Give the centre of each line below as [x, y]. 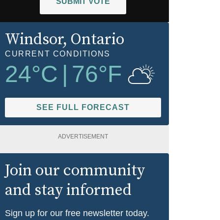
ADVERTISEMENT [83, 136]
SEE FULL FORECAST [83, 107]
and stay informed [68, 190]
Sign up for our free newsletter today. [77, 213]
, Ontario [94, 40]
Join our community [75, 171]
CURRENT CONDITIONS [58, 54]
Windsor [34, 40]
